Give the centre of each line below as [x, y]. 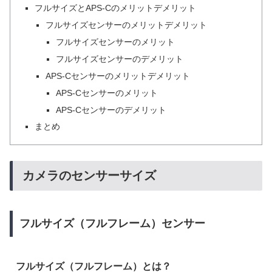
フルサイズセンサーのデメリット [119, 59]
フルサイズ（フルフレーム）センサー [112, 224]
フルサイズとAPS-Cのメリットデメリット [116, 8]
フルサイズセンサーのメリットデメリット [126, 25]
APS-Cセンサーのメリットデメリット [117, 76]
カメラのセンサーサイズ [89, 176]
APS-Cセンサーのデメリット [111, 110]
